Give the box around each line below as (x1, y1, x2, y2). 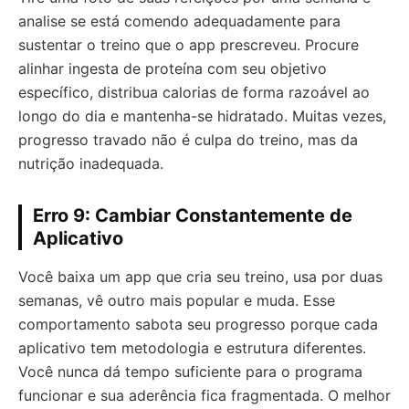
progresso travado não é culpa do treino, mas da (18, 131, 358, 149)
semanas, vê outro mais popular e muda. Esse (18, 291, 335, 309)
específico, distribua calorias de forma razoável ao (18, 83, 370, 101)
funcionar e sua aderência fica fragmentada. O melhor (18, 386, 391, 404)
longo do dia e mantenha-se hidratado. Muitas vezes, (18, 107, 386, 125)
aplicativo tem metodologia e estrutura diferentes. (18, 339, 366, 357)
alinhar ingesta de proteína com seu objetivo (18, 59, 327, 78)
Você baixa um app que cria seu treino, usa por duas (18, 267, 383, 286)
